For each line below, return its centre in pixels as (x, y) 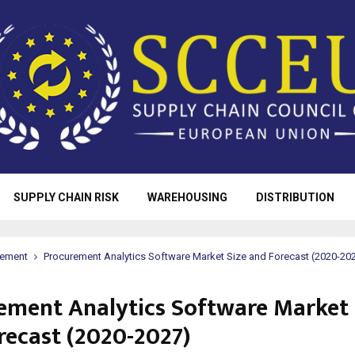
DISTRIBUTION (295, 197)
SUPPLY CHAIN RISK (66, 197)
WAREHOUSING (187, 197)
